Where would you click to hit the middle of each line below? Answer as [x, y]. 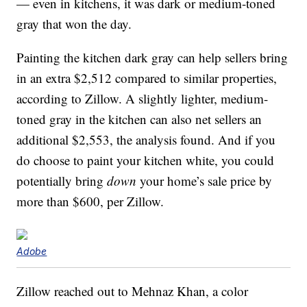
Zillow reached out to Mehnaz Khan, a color [133, 291]
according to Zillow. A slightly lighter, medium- [143, 99]
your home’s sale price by [205, 181]
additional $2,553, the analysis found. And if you [146, 140]
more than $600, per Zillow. [90, 201]
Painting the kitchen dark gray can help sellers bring [152, 58]
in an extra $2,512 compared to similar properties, [147, 78]
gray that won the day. [74, 24]
